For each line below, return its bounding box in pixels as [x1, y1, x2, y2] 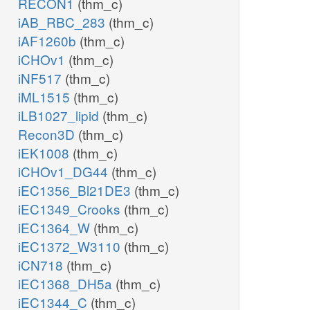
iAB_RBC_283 [18, 12, 109, 32]
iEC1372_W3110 [18, 237, 124, 256]
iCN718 [18, 255, 66, 275]
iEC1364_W [18, 218, 93, 237]
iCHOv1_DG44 [18, 162, 111, 181]
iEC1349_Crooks [18, 199, 124, 219]
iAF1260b [18, 31, 80, 51]
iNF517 [18, 69, 65, 88]
